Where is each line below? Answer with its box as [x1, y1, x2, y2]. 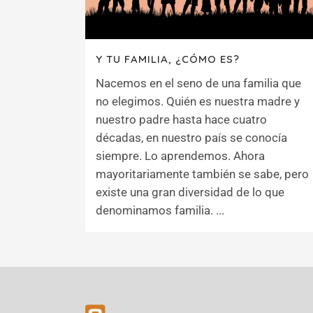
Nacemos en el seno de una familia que [96, 76, 301, 91]
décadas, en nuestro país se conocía [96, 131, 287, 145]
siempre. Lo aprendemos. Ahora [96, 149, 265, 163]
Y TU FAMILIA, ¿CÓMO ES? [96, 52, 240, 66]
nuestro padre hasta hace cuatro [96, 112, 267, 127]
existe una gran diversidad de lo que [96, 185, 284, 200]
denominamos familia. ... [96, 203, 224, 218]
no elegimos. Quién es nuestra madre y [96, 94, 300, 109]
